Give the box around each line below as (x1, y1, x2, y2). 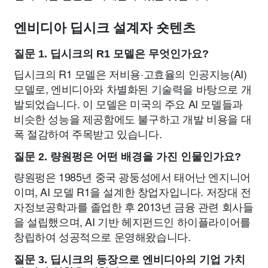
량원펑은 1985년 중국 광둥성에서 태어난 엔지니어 (14, 169, 251, 184)
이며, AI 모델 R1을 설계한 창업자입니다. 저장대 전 (14, 184, 251, 199)
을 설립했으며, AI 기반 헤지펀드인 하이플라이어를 (14, 214, 251, 229)
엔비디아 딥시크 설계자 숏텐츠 (14, 20, 196, 35)
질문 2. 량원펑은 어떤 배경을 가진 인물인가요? (14, 151, 241, 163)
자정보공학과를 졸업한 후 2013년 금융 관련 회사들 (14, 199, 254, 214)
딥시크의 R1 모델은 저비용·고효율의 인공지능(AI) (14, 66, 247, 81)
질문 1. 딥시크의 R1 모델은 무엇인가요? (14, 48, 209, 60)
